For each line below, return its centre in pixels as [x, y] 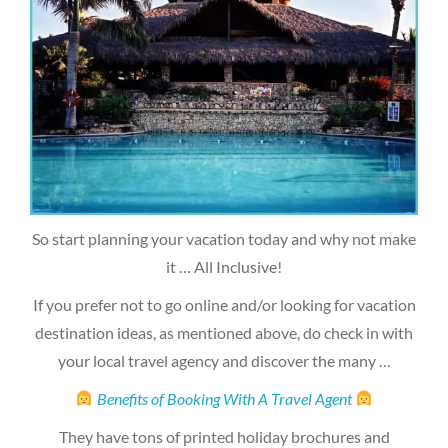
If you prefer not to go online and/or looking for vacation [224, 304]
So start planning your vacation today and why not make [224, 238]
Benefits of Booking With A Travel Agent [224, 398]
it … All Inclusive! [224, 266]
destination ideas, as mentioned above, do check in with [224, 332]
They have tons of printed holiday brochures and [224, 436]
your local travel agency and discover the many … [224, 360]
